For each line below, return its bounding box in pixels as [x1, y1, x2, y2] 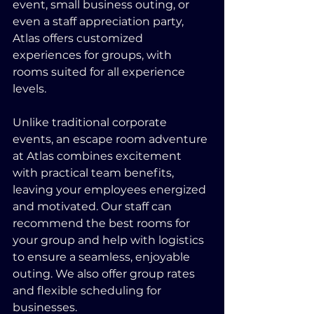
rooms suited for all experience [13, 65, 188, 78]
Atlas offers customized [13, 32, 146, 45]
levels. [13, 82, 46, 95]
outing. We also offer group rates [13, 267, 198, 280]
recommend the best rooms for [13, 217, 193, 230]
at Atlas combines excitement [13, 149, 184, 163]
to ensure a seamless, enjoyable [13, 250, 193, 264]
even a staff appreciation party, [13, 15, 186, 28]
